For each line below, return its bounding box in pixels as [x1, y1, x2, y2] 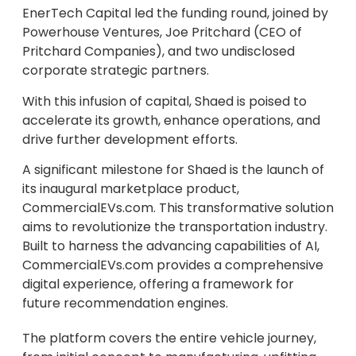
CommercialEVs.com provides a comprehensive [22, 256, 323, 275]
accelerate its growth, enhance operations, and [22, 110, 320, 130]
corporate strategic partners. [22, 61, 209, 80]
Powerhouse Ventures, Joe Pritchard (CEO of [22, 23, 302, 42]
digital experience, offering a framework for [22, 275, 294, 294]
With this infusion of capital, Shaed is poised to [22, 91, 307, 110]
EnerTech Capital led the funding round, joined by [22, 4, 328, 23]
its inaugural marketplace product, [22, 180, 239, 199]
